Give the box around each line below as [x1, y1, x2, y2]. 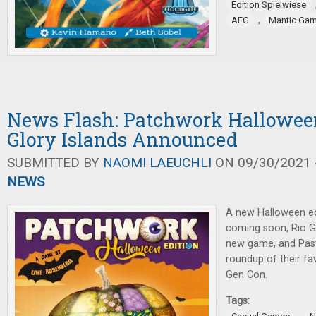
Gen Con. [226, 269, 267, 281]
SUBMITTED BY [7, 154, 103, 171]
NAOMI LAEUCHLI [103, 154, 212, 171]
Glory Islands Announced [7, 127, 238, 152]
